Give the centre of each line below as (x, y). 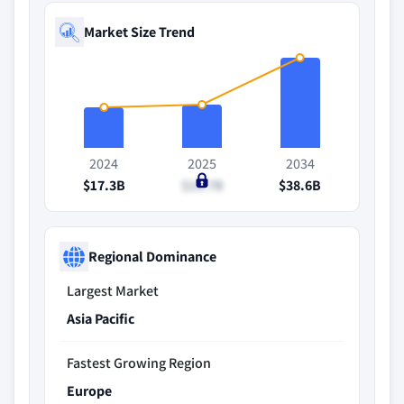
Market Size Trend (139, 32)
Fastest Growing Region (139, 363)
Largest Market (113, 291)
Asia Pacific (101, 319)
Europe (89, 391)
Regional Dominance (152, 256)
